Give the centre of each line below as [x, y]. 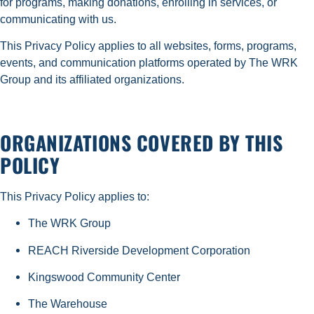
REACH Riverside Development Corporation [142, 250]
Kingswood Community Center [107, 277]
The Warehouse [70, 304]
